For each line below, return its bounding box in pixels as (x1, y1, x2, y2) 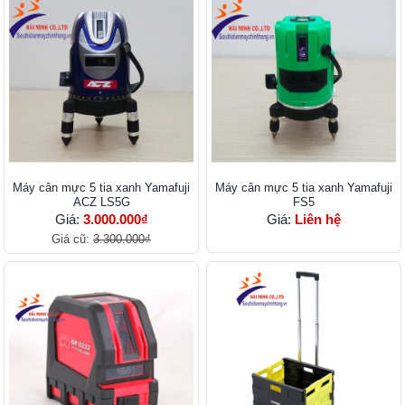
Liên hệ (295, 212, 341, 228)
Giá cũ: (52, 232, 93, 247)
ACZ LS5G (72, 195, 130, 210)
